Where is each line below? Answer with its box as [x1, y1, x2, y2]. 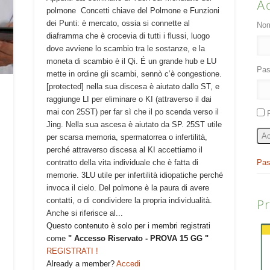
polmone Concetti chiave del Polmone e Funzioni [46, 6, 219, 16]
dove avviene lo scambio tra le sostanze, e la [46, 44, 205, 54]
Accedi [116, 259, 140, 269]
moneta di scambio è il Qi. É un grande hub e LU [46, 57, 216, 66]
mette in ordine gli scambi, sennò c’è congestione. [46, 69, 222, 79]
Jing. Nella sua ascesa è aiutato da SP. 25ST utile [46, 120, 222, 130]
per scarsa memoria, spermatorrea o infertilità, [46, 133, 207, 142]
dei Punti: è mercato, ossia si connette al [46, 19, 190, 28]
